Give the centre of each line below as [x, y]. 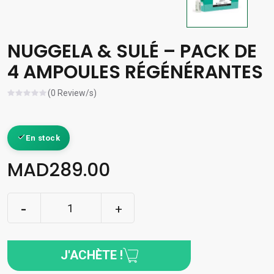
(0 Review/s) [72, 93]
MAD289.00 [59, 170]
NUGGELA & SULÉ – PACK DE [132, 52]
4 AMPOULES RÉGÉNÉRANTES [135, 72]
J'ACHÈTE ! [91, 255]
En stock [43, 138]
